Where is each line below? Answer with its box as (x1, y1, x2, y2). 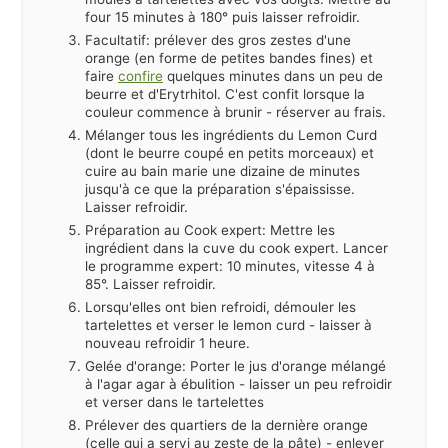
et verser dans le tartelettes (85, 393, 264, 410)
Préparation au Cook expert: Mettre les (85, 221, 335, 238)
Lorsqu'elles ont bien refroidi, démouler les (85, 298, 356, 315)
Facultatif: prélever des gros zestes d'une (85, 31, 351, 48)
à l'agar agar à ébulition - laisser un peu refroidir (85, 375, 392, 392)
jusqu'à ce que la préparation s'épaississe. (85, 180, 355, 197)
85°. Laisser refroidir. (85, 275, 216, 292)
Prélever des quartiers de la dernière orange (85, 416, 368, 433)
